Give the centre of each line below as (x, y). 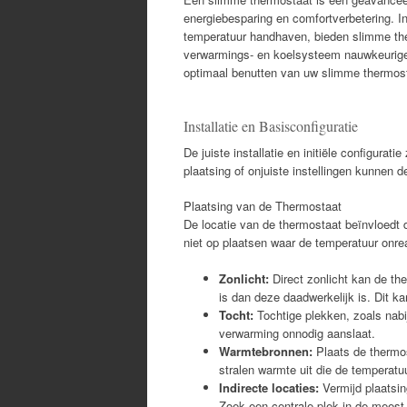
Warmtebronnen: (266, 351)
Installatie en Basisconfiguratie (271, 125)
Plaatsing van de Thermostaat (263, 206)
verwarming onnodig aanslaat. (297, 333)
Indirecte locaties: (269, 387)
